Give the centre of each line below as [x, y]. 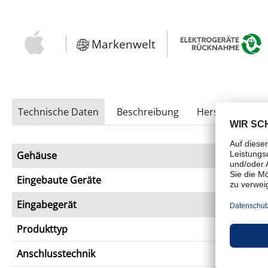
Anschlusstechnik [56, 253]
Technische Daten [58, 112]
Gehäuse [37, 155]
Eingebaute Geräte [59, 180]
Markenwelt [123, 44]
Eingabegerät [47, 204]
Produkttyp [42, 229]
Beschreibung [148, 112]
